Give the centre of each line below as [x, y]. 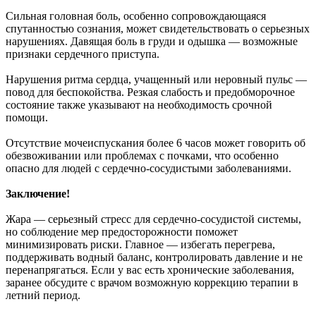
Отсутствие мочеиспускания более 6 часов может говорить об [156, 143]
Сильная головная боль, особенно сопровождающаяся [136, 16]
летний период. [43, 296]
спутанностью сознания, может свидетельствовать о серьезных [158, 29]
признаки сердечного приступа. [83, 54]
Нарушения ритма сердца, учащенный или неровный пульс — [156, 80]
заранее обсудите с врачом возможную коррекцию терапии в [152, 283]
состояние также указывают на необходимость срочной [139, 105]
